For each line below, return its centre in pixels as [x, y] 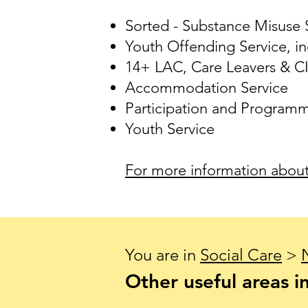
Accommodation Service [207, 88]
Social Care [241, 255]
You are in [163, 255]
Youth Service [170, 129]
